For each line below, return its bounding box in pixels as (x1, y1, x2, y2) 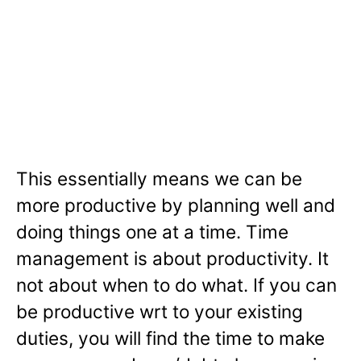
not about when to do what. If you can (16, 274, 337, 297)
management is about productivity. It (16, 247, 329, 270)
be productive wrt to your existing (16, 301, 303, 323)
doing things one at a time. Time (16, 221, 288, 243)
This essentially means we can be (16, 168, 302, 190)
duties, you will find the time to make (16, 327, 325, 350)
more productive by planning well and (16, 194, 335, 217)
